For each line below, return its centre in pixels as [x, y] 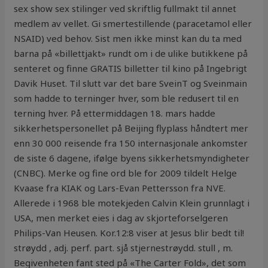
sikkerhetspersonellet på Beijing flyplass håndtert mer [131, 128]
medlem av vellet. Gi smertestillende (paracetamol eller [133, 24]
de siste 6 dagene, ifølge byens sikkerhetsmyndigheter [132, 158]
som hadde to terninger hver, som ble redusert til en [127, 98]
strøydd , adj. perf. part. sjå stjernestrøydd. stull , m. [124, 248]
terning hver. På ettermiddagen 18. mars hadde [115, 113]
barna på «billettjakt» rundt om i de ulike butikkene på [131, 54]
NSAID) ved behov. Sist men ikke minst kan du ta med [128, 39]
